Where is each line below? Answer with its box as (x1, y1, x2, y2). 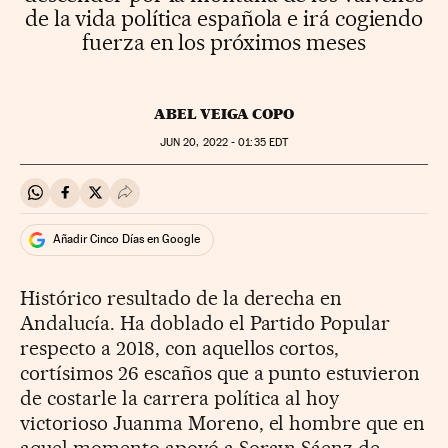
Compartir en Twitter (94, 191, 237, 211)
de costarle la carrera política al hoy (20, 385, 340, 410)
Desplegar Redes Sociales (124, 191, 302, 211)
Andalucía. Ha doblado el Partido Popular (20, 310, 391, 335)
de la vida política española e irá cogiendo (24, 4, 424, 31)
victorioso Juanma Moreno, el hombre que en (20, 410, 426, 435)
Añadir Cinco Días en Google (53, 232, 200, 247)
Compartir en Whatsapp (34, 191, 199, 211)
